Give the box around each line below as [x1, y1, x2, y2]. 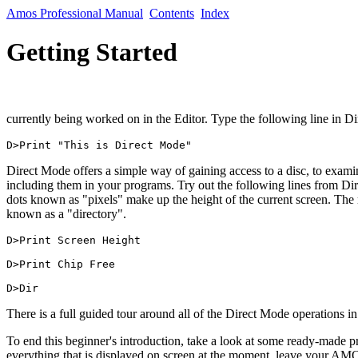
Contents [149, 6, 194, 20]
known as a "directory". [6, 206, 126, 221]
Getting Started [6, 38, 177, 67]
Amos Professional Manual [6, 6, 143, 20]
